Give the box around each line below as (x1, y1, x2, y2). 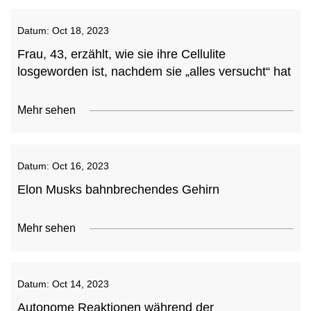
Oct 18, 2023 (52, 25, 109, 36)
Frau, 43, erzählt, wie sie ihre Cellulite (17, 47, 226, 61)
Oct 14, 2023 (52, 278, 109, 289)
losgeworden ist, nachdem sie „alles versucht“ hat (17, 65, 291, 78)
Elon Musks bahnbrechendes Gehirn (17, 183, 219, 196)
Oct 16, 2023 (52, 160, 109, 171)
